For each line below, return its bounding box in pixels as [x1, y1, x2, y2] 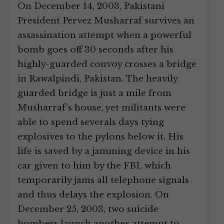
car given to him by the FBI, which [17, 160, 171, 171]
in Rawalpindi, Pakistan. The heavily [17, 73, 177, 84]
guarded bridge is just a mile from [17, 88, 171, 98]
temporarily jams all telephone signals [17, 175, 189, 185]
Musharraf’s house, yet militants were [17, 102, 185, 113]
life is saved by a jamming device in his [17, 146, 190, 156]
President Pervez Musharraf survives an [17, 15, 194, 26]
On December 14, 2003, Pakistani [17, 1, 164, 11]
